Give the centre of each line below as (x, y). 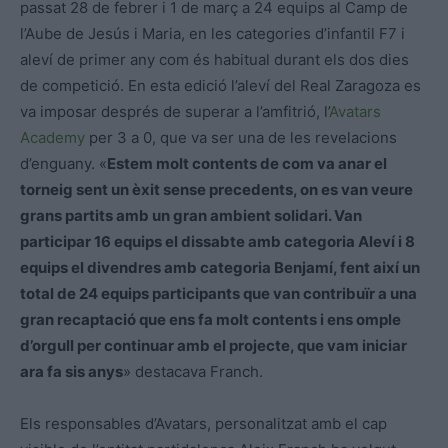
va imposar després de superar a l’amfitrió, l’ (174, 112)
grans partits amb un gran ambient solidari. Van (191, 216)
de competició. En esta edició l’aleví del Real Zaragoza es (220, 86)
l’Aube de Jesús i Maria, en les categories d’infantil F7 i (212, 34)
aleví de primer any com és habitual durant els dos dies (214, 60)
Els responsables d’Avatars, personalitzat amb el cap (203, 424)
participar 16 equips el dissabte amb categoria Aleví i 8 (217, 242)
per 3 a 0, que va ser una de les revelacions (241, 138)
